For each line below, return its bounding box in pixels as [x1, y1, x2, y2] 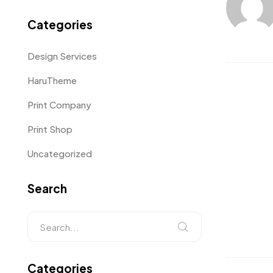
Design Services [27, 50, 97, 62]
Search [27, 181, 67, 196]
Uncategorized [27, 147, 92, 159]
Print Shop [27, 123, 73, 135]
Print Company [27, 99, 91, 110]
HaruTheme [27, 74, 77, 86]
